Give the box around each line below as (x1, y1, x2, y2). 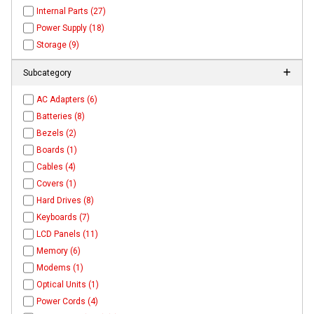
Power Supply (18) (36, 22, 105, 33)
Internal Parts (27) (36, 6, 107, 16)
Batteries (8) (36, 111, 86, 121)
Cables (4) (36, 161, 76, 172)
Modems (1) (36, 262, 84, 273)
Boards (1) (36, 144, 78, 155)
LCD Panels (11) (36, 228, 99, 239)
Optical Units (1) (36, 279, 100, 289)
